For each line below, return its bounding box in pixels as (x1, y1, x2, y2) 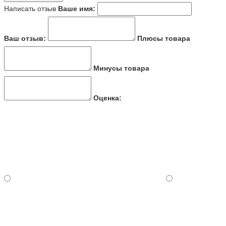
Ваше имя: (58, 4, 95, 13)
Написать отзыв (4, 4, 56, 13)
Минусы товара (93, 64, 149, 72)
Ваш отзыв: (4, 34, 46, 42)
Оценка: (93, 93, 122, 102)
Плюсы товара (137, 34, 190, 42)
